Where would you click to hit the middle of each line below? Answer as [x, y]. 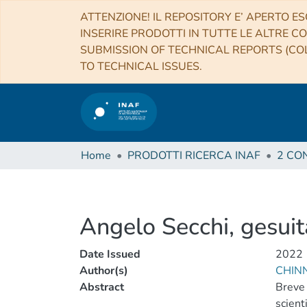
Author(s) [104, 271]
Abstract [102, 287]
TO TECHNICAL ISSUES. [141, 66]
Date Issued [110, 254]
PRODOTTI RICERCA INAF [194, 156]
